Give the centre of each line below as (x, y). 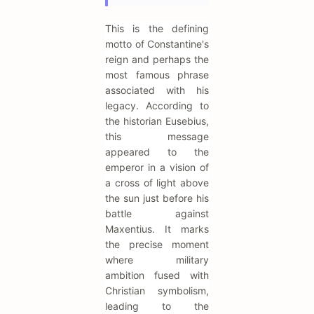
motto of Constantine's (157, 43)
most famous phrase (157, 74)
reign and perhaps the (157, 59)
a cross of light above (157, 182)
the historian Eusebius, (157, 121)
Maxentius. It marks (157, 228)
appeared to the (157, 151)
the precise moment (157, 244)
